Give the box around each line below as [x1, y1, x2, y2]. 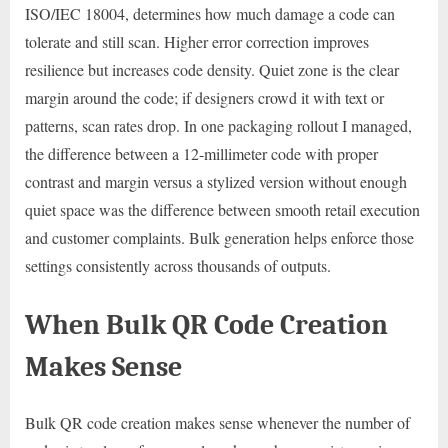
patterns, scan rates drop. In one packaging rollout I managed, [25, 115, 412, 137]
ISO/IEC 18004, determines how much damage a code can [25, 3, 395, 25]
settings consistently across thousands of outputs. [25, 255, 331, 277]
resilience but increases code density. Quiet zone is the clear [25, 59, 399, 81]
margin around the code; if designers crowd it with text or [25, 87, 384, 109]
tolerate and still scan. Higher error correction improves [25, 31, 369, 53]
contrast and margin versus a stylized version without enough [25, 171, 407, 193]
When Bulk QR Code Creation [25, 308, 388, 342]
